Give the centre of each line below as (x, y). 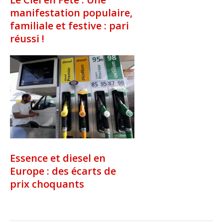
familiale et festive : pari (69, 26)
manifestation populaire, (71, 13)
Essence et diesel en (58, 158)
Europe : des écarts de (63, 171)
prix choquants (47, 184)
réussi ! (27, 39)
